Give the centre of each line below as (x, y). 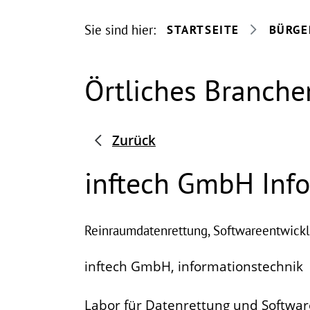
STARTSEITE (203, 30)
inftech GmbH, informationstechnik (194, 266)
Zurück (134, 140)
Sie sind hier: (120, 30)
